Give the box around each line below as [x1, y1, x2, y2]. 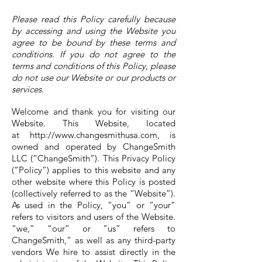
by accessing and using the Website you [12, 25, 175, 36]
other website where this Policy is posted [12, 176, 175, 187]
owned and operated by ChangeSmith [12, 141, 175, 152]
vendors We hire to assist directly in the [12, 246, 175, 257]
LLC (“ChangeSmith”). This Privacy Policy [12, 153, 175, 164]
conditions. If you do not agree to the [12, 49, 175, 60]
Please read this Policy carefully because [12, 13, 175, 25]
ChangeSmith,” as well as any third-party [12, 235, 175, 246]
